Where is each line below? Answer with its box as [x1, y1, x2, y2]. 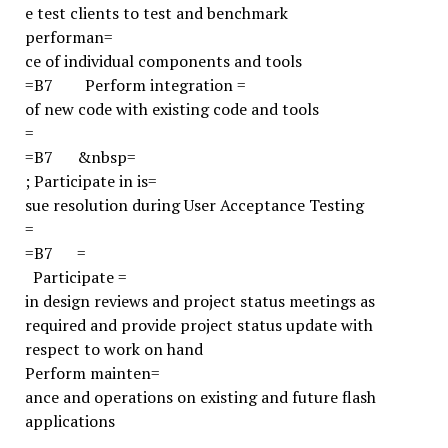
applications [24, 410, 115, 432]
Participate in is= [33, 170, 157, 192]
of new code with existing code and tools [24, 98, 319, 120]
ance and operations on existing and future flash [24, 386, 376, 408]
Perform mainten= [24, 362, 160, 384]
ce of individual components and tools [24, 50, 302, 72]
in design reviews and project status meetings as [24, 290, 375, 312]
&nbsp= [52, 146, 136, 168]
